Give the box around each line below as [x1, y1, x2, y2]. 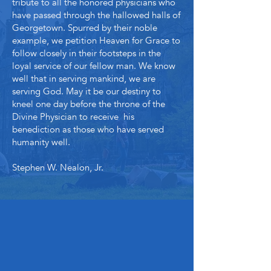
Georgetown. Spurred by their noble [12, 22, 157, 34]
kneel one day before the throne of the [12, 98, 165, 110]
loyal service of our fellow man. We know [12, 60, 175, 72]
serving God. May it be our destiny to [12, 85, 161, 97]
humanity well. [12, 136, 70, 148]
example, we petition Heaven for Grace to [12, 34, 180, 47]
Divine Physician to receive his [12, 111, 134, 123]
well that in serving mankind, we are [12, 73, 155, 85]
